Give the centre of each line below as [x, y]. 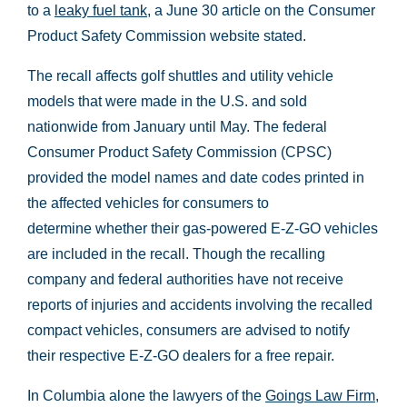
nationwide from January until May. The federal [177, 127]
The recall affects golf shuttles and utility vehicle [180, 76]
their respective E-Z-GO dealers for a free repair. [181, 356]
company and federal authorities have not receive [185, 279]
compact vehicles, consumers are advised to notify [189, 330]
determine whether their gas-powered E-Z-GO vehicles [203, 228]
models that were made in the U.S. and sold [167, 101]
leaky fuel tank [101, 10]
